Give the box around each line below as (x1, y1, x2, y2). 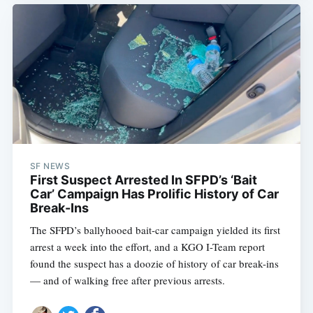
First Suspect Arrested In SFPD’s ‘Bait (29, 173, 257, 188)
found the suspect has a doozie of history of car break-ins (29, 256, 279, 271)
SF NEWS (29, 161, 71, 172)
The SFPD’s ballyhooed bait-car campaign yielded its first (29, 223, 280, 238)
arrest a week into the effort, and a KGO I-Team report (29, 240, 265, 254)
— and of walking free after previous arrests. (29, 273, 225, 288)
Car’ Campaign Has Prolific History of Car (29, 187, 279, 202)
